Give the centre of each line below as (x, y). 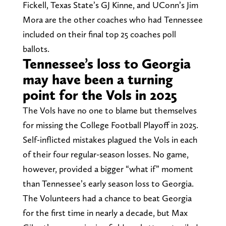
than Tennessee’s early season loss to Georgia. (108, 184)
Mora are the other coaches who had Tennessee (112, 20)
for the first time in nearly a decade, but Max (105, 213)
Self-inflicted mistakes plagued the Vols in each (110, 140)
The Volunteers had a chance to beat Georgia (107, 198)
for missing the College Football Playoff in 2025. (110, 125)
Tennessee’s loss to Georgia (106, 64)
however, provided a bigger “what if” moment (108, 169)
